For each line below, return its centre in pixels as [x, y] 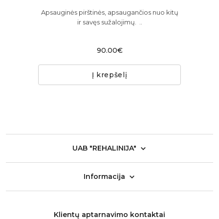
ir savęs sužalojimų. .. [109, 22]
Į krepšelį [109, 75]
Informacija [104, 177]
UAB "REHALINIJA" [104, 148]
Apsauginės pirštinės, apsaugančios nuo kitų [109, 12]
